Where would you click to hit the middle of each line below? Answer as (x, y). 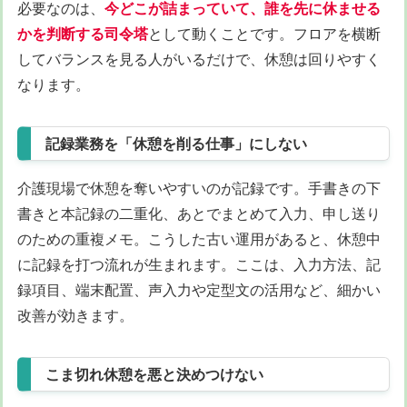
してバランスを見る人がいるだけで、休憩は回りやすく (199, 59)
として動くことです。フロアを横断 (264, 33)
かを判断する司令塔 (83, 33)
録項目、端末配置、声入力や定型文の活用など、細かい (199, 289)
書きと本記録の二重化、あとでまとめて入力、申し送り (199, 213)
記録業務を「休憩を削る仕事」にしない (176, 143)
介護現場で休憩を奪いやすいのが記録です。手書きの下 (199, 188)
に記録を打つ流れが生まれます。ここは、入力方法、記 (199, 264)
